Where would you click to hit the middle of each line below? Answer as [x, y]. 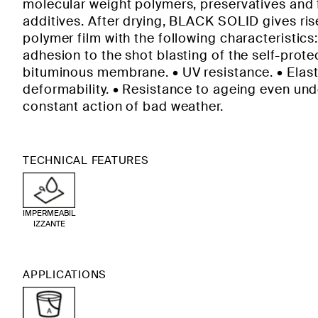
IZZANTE [49, 223]
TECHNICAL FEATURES [86, 160]
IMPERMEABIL [49, 213]
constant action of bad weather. [123, 106]
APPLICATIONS [65, 274]
